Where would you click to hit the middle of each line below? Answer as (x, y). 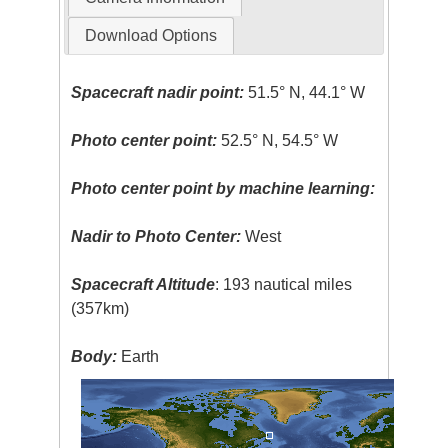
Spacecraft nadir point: (158, 93)
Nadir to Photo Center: (156, 237)
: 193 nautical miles (284, 285)
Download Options (150, 36)
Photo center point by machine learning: (223, 189)
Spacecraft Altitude (143, 285)
